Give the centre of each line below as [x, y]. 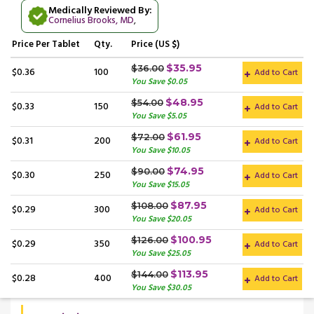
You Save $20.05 [161, 219]
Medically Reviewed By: [100, 11]
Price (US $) [155, 44]
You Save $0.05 [159, 82]
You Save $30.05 [161, 288]
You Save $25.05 [161, 253]
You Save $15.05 [160, 185]
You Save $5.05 [159, 116]
